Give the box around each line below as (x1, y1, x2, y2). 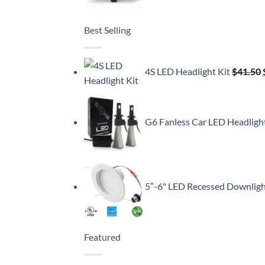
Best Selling (84, 24, 131, 36)
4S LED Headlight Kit (145, 66, 230, 77)
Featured (84, 231, 121, 243)
